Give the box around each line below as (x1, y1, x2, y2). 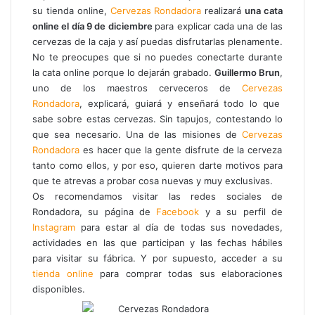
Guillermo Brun (214, 66, 280, 78)
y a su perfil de (199, 205, 283, 217)
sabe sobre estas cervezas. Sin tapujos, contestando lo (32, 112, 283, 124)
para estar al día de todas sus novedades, (75, 221, 283, 233)
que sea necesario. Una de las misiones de (32, 128, 242, 140)
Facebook (156, 205, 200, 217)
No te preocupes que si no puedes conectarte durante (32, 51, 283, 63)
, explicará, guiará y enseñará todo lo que (79, 97, 281, 109)
